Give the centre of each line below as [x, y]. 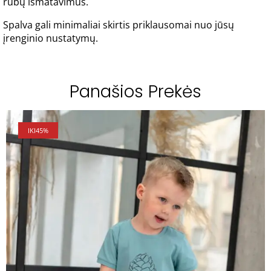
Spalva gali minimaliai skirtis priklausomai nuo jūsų [119, 24]
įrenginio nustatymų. [51, 38]
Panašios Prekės [135, 91]
